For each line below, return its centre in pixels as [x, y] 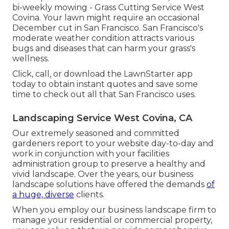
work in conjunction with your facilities [91, 153]
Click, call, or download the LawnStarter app [102, 74]
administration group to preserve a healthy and [109, 164]
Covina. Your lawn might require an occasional [106, 17]
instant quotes [106, 84]
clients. [89, 194]
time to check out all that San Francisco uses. [104, 94]
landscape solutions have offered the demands [109, 184]
